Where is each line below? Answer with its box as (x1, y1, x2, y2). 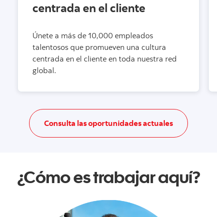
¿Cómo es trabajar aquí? (17, 166, 200, 187)
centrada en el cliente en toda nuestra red (32, 54, 177, 64)
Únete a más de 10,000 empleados (32, 31, 153, 41)
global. (32, 65, 56, 76)
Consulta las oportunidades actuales (44, 118, 173, 128)
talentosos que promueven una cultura (32, 42, 166, 52)
